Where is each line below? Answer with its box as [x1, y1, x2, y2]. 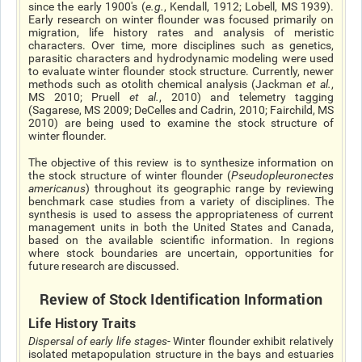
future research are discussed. [28, 259, 179, 272]
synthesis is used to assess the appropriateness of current [28, 208, 334, 221]
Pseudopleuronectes [231, 169, 334, 182]
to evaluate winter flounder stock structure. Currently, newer [28, 65, 334, 78]
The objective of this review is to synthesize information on [28, 156, 334, 169]
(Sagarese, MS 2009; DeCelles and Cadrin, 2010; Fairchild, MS [28, 103, 334, 116]
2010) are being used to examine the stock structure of [28, 116, 334, 129]
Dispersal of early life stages [28, 335, 167, 347]
